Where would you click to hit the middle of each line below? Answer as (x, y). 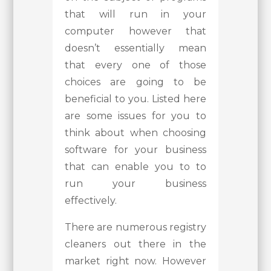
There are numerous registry (135, 227)
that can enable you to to (135, 167)
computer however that (135, 31)
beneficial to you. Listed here (135, 99)
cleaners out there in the (135, 244)
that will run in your (135, 15)
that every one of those (135, 65)
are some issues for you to (135, 116)
